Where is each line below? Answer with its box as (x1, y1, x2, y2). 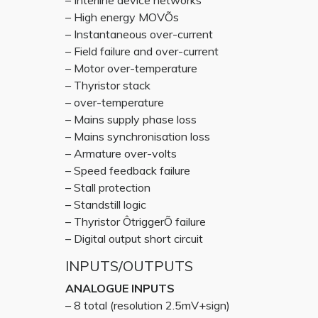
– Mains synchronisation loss (65, 129, 210, 143)
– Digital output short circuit (65, 231, 203, 246)
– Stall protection (65, 180, 150, 194)
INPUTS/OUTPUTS (65, 257, 193, 275)
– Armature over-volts (65, 146, 177, 160)
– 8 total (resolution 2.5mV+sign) (65, 298, 230, 312)
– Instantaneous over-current (65, 27, 213, 41)
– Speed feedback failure (65, 163, 190, 177)
